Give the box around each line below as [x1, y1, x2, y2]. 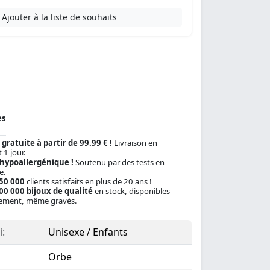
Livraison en [111, 137, 157, 148]
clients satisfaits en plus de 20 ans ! [24, 176, 152, 187]
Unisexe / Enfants [48, 225, 128, 239]
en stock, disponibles [92, 186, 170, 196]
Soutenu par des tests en [73, 157, 165, 168]
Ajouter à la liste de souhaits [2, 11, 118, 23]
